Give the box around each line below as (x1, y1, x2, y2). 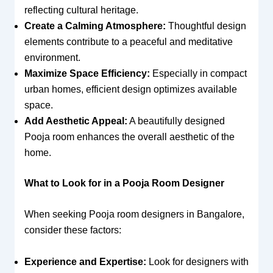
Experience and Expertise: (24, 256, 146, 267)
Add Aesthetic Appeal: (24, 115, 127, 126)
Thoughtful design (165, 20, 246, 31)
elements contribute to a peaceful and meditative (24, 36, 233, 47)
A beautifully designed (127, 115, 225, 126)
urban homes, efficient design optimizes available (24, 83, 237, 94)
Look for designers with (146, 256, 249, 267)
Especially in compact (149, 68, 247, 79)
